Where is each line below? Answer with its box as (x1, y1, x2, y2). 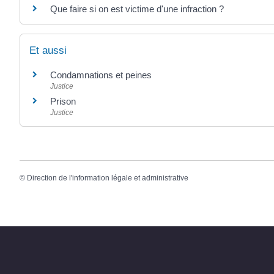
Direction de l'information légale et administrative (27, 174, 188, 183)
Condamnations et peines (50, 70, 152, 81)
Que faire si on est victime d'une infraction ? (50, 3, 224, 14)
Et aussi (29, 45, 67, 57)
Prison (50, 96, 76, 107)
